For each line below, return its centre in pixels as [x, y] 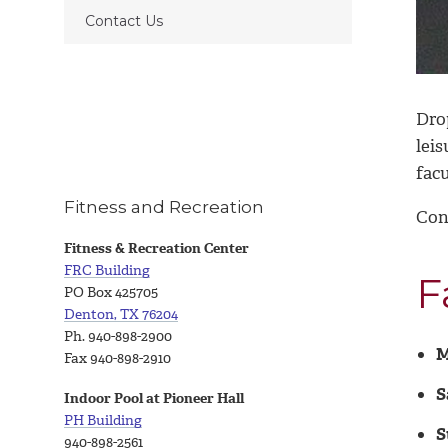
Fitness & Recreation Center [158, 249]
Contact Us [123, 20]
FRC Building [107, 271]
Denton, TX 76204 [121, 315]
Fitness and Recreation [164, 207]
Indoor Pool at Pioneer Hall [154, 398]
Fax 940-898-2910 [117, 359]
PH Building [103, 420]
